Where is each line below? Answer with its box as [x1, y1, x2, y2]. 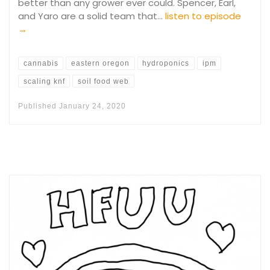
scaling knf [23, 77, 65, 86]
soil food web [78, 77, 130, 86]
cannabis [23, 59, 58, 68]
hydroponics [142, 59, 190, 68]
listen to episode [165, 9, 241, 22]
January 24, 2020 [59, 102, 126, 111]
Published [18, 102, 59, 111]
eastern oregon [71, 59, 130, 68]
